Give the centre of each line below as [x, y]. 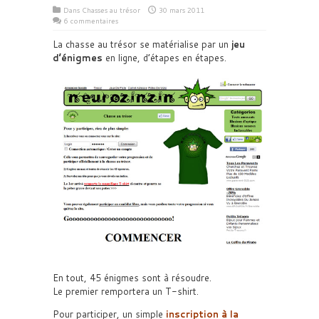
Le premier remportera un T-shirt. [126, 291]
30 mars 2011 [182, 10]
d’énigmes [78, 58]
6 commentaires [91, 21]
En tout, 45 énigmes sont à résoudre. [132, 277]
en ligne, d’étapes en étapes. [164, 58]
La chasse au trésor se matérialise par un [142, 44]
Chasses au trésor [111, 10]
